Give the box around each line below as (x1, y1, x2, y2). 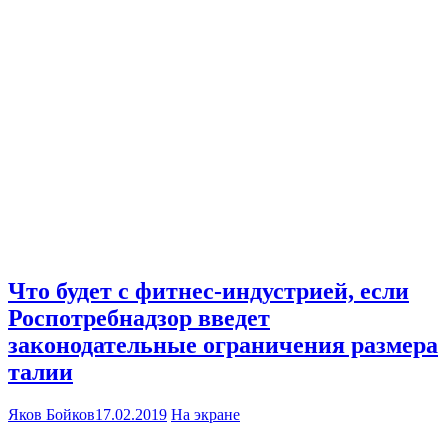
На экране (171, 406, 240, 424)
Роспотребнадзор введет (8, 305, 270, 332)
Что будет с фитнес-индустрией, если (8, 278, 409, 305)
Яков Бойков (8, 406, 95, 424)
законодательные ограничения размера (8, 332, 438, 359)
